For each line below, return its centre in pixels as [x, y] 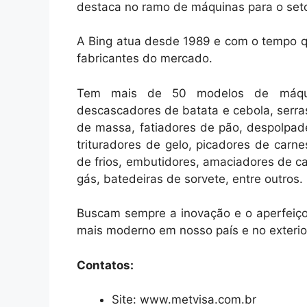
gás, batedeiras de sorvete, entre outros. [190, 179]
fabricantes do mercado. [145, 59]
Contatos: [105, 265]
